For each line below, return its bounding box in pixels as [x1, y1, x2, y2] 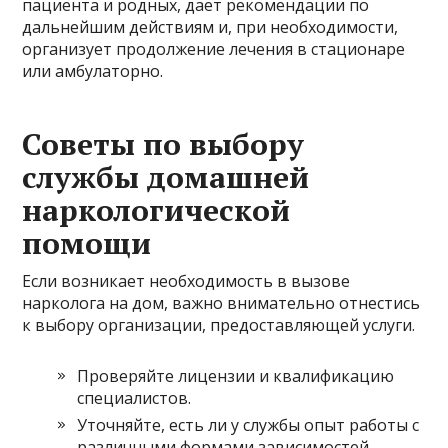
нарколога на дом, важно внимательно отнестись [22, 292, 421, 315]
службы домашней [22, 157, 310, 198]
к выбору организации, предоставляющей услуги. [22, 314, 416, 337]
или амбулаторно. [22, 60, 164, 83]
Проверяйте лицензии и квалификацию [77, 365, 395, 388]
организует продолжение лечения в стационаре [22, 38, 406, 61]
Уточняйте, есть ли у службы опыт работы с [77, 414, 420, 437]
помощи [22, 223, 152, 264]
